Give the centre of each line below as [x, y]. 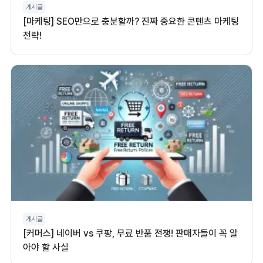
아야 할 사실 [46, 247]
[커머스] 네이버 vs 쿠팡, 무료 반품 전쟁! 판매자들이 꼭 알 [130, 233]
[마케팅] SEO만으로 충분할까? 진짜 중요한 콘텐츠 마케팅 [131, 21]
